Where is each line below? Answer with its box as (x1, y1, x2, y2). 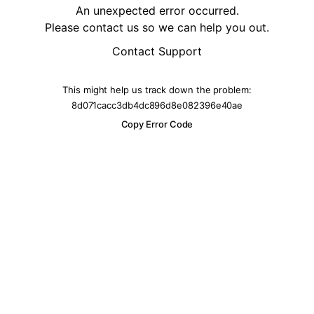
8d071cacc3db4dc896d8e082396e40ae (71, 99, 243, 111)
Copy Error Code (121, 118, 193, 130)
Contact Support (112, 43, 202, 58)
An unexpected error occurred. (75, 3, 239, 18)
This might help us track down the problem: (62, 83, 252, 95)
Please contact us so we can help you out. (45, 20, 269, 34)
